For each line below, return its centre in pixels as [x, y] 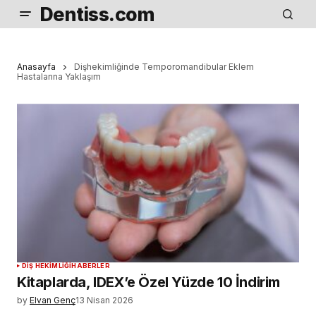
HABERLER [91, 266]
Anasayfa [36, 67]
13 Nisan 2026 [104, 300]
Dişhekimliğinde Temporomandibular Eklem [164, 67]
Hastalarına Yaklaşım [59, 77]
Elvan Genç [53, 300]
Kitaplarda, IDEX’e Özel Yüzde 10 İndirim [149, 282]
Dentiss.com [97, 14]
